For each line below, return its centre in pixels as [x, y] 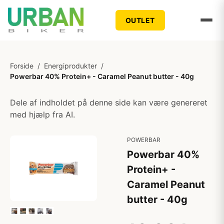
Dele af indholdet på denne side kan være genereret [109, 102]
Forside [22, 66]
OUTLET [140, 20]
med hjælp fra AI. [42, 114]
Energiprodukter [70, 66]
